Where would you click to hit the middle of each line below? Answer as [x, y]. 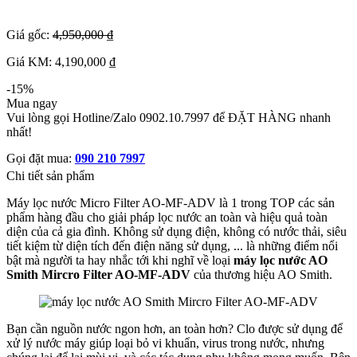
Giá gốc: [29, 35]
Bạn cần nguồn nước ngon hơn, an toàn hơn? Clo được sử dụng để [175, 329]
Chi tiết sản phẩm [50, 176]
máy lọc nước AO [280, 261]
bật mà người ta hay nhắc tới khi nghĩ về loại [120, 261]
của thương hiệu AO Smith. [261, 275]
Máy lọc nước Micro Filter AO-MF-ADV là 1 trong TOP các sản [171, 203]
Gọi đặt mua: [41, 159]
